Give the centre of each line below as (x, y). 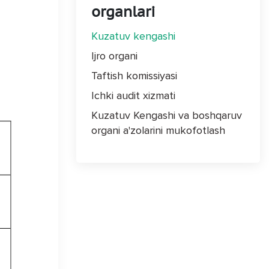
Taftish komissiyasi (134, 76)
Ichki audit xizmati (133, 95)
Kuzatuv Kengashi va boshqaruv (167, 115)
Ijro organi (114, 56)
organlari (123, 12)
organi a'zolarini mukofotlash (158, 130)
